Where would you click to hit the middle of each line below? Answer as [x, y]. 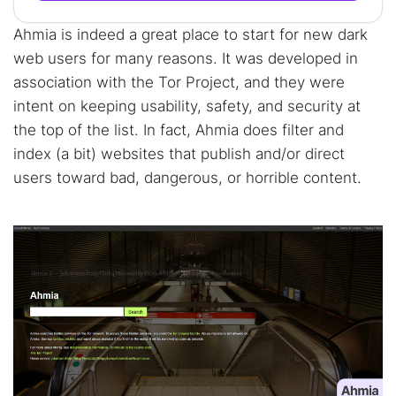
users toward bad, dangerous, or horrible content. [187, 178]
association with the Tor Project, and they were [179, 82]
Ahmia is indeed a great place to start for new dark [190, 34]
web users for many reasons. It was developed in [186, 58]
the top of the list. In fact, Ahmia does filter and [179, 130]
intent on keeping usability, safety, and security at [187, 106]
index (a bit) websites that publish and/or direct [179, 154]
